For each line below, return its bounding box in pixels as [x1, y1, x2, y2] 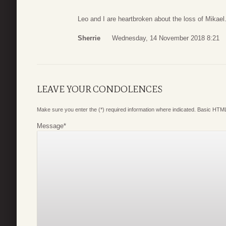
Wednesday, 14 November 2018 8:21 [112, 34, 219, 42]
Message [37, 122, 64, 130]
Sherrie [78, 34, 100, 42]
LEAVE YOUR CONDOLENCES [37, 83, 162, 95]
